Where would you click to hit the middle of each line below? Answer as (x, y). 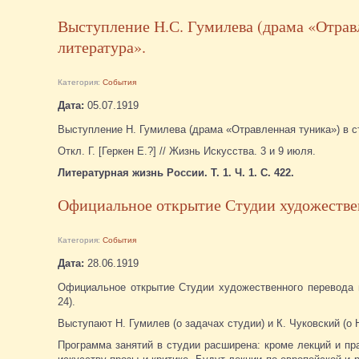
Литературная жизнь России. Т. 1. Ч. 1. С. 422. (176, 172)
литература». (102, 46)
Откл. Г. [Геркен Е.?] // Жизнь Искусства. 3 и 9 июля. (188, 151)
